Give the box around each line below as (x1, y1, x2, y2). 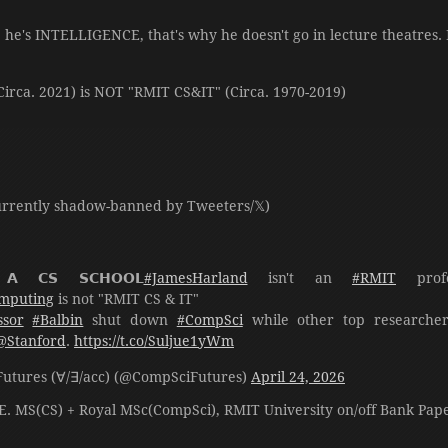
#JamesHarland (143, 270, 248, 286)
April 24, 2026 (251, 369, 345, 385)
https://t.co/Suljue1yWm (74, 333, 234, 349)
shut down (83, 312, 177, 328)
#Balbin (32, 312, 84, 328)
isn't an (247, 270, 352, 286)
